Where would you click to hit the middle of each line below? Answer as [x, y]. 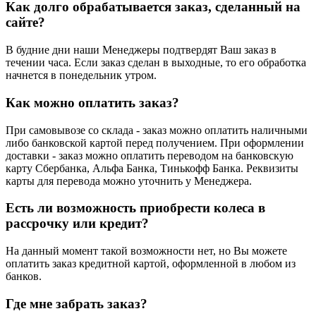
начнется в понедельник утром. [81, 75]
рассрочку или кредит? [77, 224]
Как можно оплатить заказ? [92, 102]
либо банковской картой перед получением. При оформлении [155, 142]
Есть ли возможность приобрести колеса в [135, 208]
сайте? [25, 23]
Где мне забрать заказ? [77, 303]
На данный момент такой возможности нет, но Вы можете [146, 251]
